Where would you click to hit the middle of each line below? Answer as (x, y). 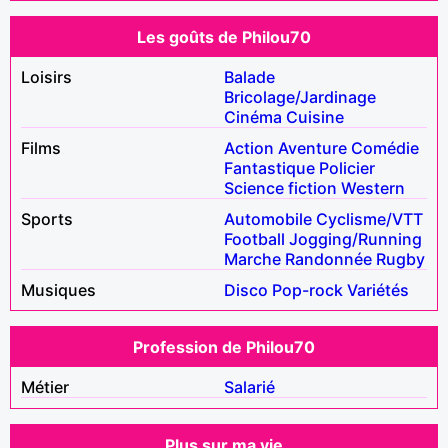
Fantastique (269, 167)
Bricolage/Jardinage (300, 96)
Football (254, 238)
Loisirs (46, 76)
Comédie (385, 147)
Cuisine (315, 116)
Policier (347, 167)
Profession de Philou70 (224, 346)
